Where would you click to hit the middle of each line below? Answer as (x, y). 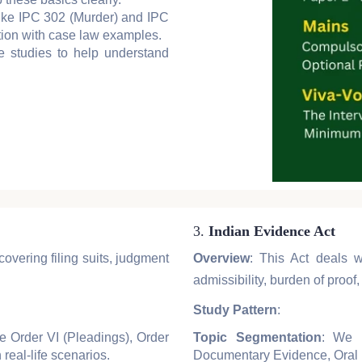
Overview (221, 259)
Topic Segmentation (257, 338)
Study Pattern (235, 310)
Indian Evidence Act (272, 232)
